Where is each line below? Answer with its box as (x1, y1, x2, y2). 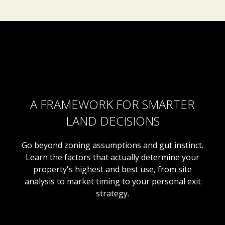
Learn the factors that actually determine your (26, 151, 199, 163)
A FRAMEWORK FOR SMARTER (30, 95, 195, 113)
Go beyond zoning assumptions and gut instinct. (22, 139, 203, 151)
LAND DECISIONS (65, 112, 160, 129)
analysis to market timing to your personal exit (24, 175, 201, 187)
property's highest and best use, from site (33, 163, 192, 175)
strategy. (96, 187, 129, 199)
